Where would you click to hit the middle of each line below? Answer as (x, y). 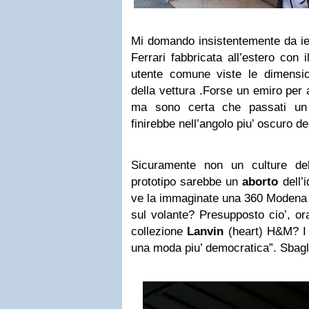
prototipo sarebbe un (187, 182)
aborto (260, 182)
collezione (159, 231)
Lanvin (206, 231)
